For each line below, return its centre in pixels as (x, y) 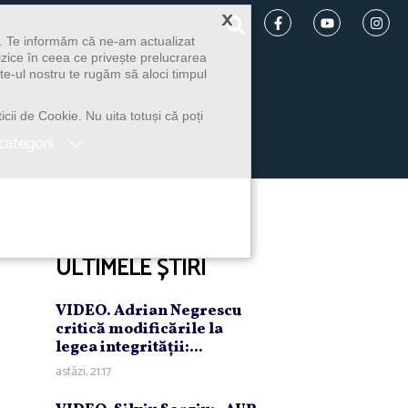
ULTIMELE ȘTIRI (131, 268)
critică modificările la (139, 329)
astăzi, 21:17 (83, 372)
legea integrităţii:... (129, 347)
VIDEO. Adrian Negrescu (148, 311)
